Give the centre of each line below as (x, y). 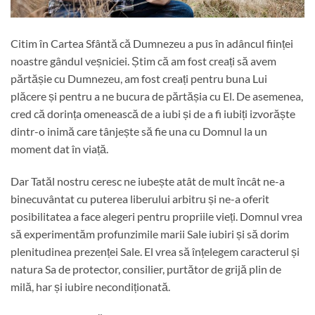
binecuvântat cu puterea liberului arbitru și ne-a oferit (140, 198)
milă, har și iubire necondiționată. (90, 286)
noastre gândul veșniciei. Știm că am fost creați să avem (143, 60)
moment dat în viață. (59, 148)
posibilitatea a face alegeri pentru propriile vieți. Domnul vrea (156, 216)
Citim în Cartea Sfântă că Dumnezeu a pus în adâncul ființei (152, 43)
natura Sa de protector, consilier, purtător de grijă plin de (146, 269)
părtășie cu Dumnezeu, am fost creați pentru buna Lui (139, 78)
